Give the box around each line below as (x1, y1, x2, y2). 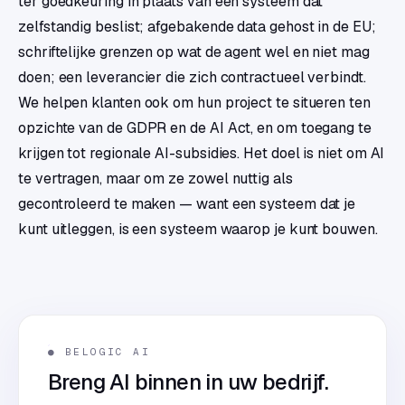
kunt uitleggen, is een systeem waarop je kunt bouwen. (18, 220, 378, 240)
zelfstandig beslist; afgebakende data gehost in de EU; (18, 17, 376, 37)
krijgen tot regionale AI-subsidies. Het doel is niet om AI (18, 144, 385, 164)
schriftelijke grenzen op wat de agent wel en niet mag (18, 42, 370, 62)
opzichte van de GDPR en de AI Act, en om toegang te (18, 118, 372, 138)
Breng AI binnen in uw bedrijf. (48, 368, 328, 397)
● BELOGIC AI (48, 345, 151, 359)
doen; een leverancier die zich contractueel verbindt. (18, 68, 366, 88)
